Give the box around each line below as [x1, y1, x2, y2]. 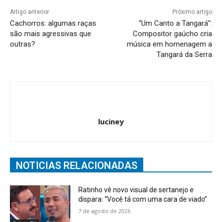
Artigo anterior [10, 8, 49, 16]
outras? [10, 40, 35, 49]
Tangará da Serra [156, 50, 212, 59]
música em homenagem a [126, 40, 212, 49]
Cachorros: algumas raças [10, 19, 96, 28]
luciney [98, 116, 124, 127]
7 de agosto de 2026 [78, 207, 131, 215]
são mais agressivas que [10, 29, 91, 39]
